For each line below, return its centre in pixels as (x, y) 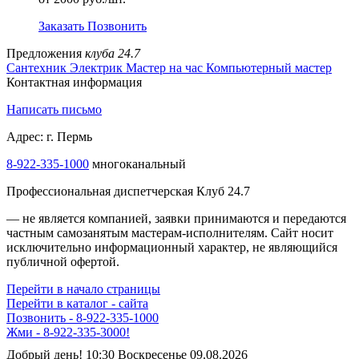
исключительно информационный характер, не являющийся (172, 248)
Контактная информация (74, 83)
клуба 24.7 (113, 54)
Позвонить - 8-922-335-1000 (83, 318)
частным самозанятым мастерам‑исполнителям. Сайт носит (170, 233)
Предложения (46, 54)
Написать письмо (54, 110)
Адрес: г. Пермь (49, 137)
